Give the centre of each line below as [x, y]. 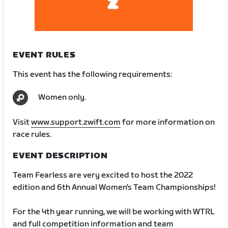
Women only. [62, 97]
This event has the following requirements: [93, 74]
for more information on [168, 122]
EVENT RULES [44, 55]
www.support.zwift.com [76, 122]
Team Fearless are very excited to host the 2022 [103, 175]
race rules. [32, 134]
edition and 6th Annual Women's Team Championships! [114, 187]
